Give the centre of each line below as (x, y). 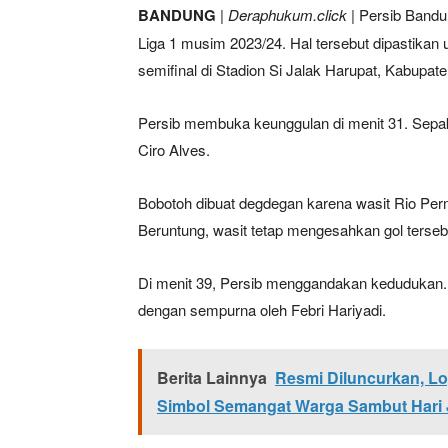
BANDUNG (177, 14)
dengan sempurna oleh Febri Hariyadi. (262, 309)
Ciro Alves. (174, 149)
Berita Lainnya (212, 377)
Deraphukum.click (287, 14)
